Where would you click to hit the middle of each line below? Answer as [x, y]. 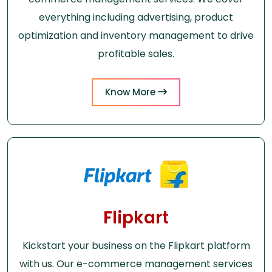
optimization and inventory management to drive [136, 35]
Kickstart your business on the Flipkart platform [136, 245]
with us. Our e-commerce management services [136, 263]
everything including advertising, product [136, 17]
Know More [131, 92]
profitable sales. [136, 53]
